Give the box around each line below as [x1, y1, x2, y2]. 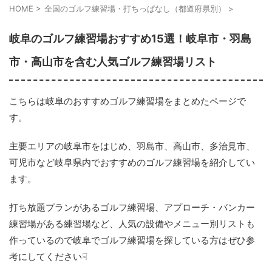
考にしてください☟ [9, 251, 87, 262]
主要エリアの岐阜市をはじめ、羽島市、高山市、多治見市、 [9, 140, 255, 152]
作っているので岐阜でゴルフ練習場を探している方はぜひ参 [9, 234, 255, 246]
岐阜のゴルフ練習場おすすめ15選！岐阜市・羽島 [9, 32, 251, 45]
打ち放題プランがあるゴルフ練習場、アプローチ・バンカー [9, 202, 255, 213]
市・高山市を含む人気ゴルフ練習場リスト [9, 55, 217, 68]
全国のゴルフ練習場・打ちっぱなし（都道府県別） [44, 4, 226, 13]
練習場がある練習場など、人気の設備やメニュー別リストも [9, 218, 255, 229]
